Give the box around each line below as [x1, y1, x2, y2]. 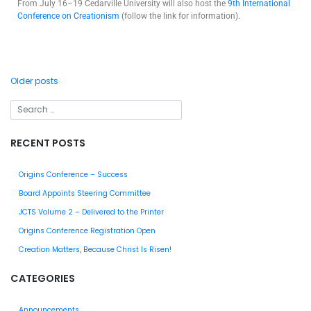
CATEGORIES [10, 271, 75, 285]
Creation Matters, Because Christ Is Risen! [19, 244, 171, 255]
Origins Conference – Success [19, 169, 128, 180]
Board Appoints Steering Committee [19, 188, 151, 199]
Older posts [10, 74, 58, 87]
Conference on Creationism [17, 10, 119, 21]
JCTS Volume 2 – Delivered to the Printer [19, 207, 164, 218]
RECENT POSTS [10, 136, 85, 151]
